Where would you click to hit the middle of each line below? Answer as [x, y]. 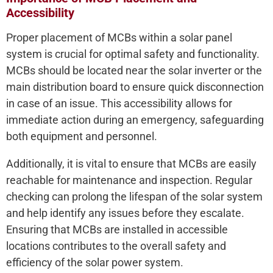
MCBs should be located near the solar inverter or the [134, 71]
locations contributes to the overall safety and [116, 246]
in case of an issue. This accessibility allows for [119, 104]
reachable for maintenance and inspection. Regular [129, 180]
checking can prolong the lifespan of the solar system [134, 197]
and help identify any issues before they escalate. [125, 213]
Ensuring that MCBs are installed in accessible [117, 230]
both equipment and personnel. [82, 136]
